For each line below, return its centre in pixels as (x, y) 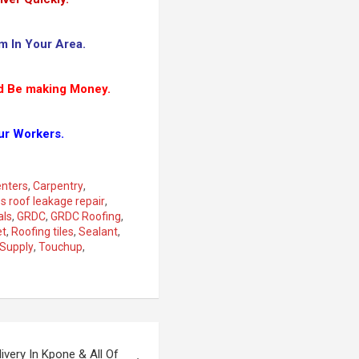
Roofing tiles (43, 231)
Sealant (99, 231)
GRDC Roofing (86, 216)
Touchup (61, 246)
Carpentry (58, 186)
